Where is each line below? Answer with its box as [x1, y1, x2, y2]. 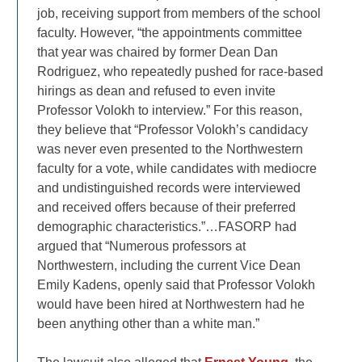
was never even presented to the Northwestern [37, 141, 304, 156]
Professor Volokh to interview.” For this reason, [37, 103, 303, 117]
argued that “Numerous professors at [37, 238, 246, 253]
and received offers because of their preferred [37, 200, 297, 214]
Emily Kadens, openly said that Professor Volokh [37, 277, 316, 292]
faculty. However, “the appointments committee [37, 25, 303, 40]
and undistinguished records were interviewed [37, 180, 301, 195]
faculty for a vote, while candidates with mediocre [37, 161, 318, 175]
